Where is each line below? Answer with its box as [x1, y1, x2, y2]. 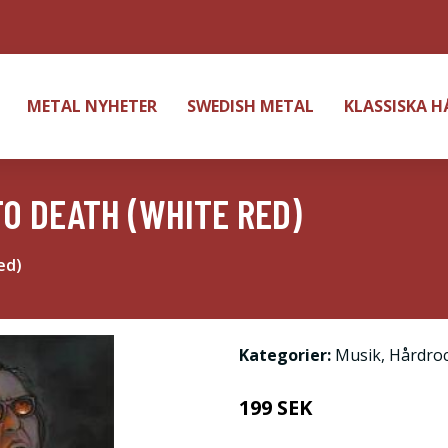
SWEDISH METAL [187, 95, 314, 117]
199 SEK [239, 394, 312, 421]
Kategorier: [239, 344, 331, 366]
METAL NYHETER [27, 95, 157, 117]
